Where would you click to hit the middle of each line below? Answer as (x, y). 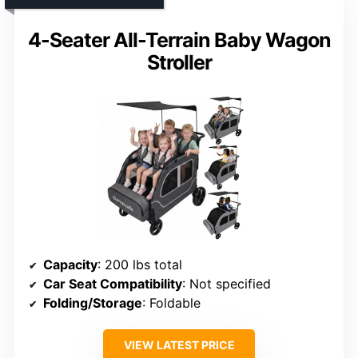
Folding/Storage (93, 302)
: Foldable (171, 302)
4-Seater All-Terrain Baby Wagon (179, 40)
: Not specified (227, 283)
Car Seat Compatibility (113, 283)
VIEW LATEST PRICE (179, 344)
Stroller (179, 62)
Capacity (70, 264)
